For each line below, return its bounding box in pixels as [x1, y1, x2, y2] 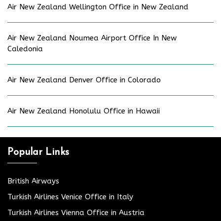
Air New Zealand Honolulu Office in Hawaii [7, 106, 160, 115]
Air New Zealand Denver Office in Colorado [7, 75, 161, 84]
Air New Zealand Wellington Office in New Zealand [7, 2, 188, 11]
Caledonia [7, 44, 43, 53]
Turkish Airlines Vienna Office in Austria [7, 208, 145, 217]
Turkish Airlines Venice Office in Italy [7, 192, 133, 201]
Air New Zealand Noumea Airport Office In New [7, 33, 177, 42]
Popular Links [7, 147, 69, 157]
